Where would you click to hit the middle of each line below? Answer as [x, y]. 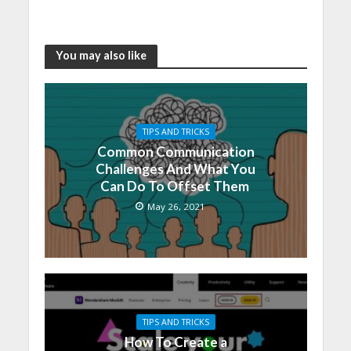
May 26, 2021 [176, 206]
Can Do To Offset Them [175, 186]
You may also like [101, 56]
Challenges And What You [175, 168]
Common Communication [175, 151]
